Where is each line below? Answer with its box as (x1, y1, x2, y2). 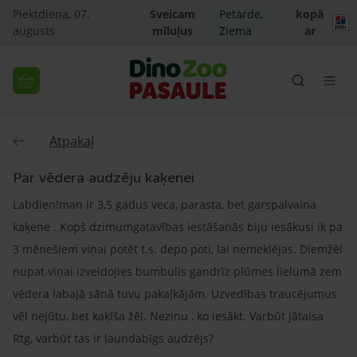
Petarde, (219, 6, 264, 22)
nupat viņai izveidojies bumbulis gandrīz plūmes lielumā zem (13, 264, 342, 279)
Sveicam (150, 6, 196, 22)
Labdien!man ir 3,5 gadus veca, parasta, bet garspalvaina (13, 197, 316, 212)
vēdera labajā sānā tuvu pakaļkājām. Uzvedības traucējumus (13, 286, 337, 301)
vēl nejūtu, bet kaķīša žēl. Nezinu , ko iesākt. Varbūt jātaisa (13, 308, 324, 324)
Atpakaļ (49, 132, 94, 150)
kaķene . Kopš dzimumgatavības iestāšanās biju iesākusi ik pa (13, 219, 343, 234)
